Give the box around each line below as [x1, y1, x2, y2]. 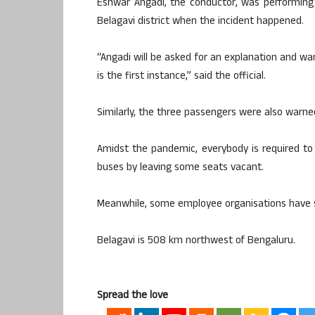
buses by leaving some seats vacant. [97, 159, 264, 177]
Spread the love [97, 287, 168, 305]
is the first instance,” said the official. [97, 67, 266, 86]
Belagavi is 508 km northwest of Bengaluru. [97, 232, 295, 250]
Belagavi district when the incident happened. [97, 13, 304, 31]
